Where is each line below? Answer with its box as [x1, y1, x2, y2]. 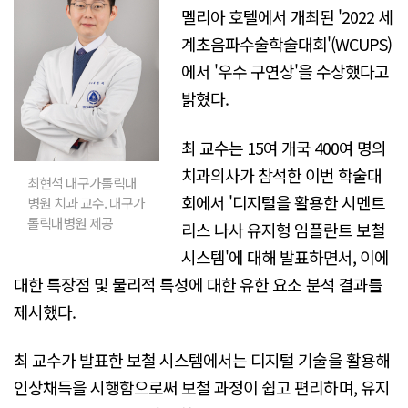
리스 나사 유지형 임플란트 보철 [181, 217, 386, 241]
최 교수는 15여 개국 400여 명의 [181, 135, 387, 159]
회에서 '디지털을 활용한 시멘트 [181, 189, 386, 214]
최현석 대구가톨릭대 [27, 173, 138, 193]
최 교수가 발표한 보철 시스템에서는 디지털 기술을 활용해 [14, 348, 390, 372]
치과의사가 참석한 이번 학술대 [181, 162, 382, 187]
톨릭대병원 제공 [27, 213, 114, 233]
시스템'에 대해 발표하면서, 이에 [181, 244, 390, 269]
